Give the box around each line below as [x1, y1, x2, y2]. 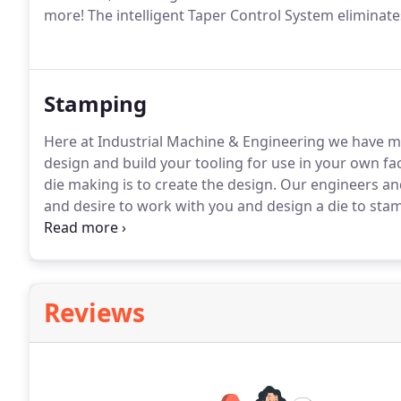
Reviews [44, 295, 145, 329]
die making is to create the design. [44, 175, 277, 194]
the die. [44, 239, 94, 259]
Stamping [44, 89, 147, 118]
